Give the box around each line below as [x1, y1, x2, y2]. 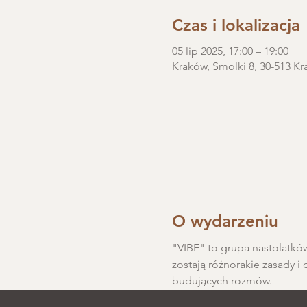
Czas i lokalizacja [171, 15, 300, 35]
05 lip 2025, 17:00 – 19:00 [171, 45, 288, 58]
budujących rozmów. [171, 274, 272, 287]
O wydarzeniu [171, 211, 278, 231]
